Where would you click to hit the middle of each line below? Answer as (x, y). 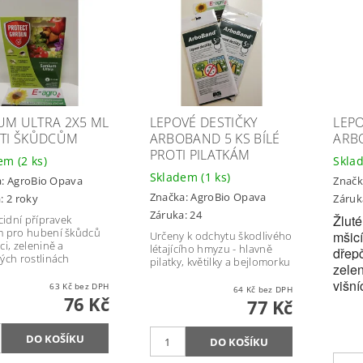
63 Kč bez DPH (92, 286)
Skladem (175, 177)
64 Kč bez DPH (275, 290)
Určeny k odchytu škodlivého (221, 236)
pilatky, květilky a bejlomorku (220, 262)
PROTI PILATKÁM (200, 155)
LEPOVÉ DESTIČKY (203, 123)
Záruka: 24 (176, 215)
